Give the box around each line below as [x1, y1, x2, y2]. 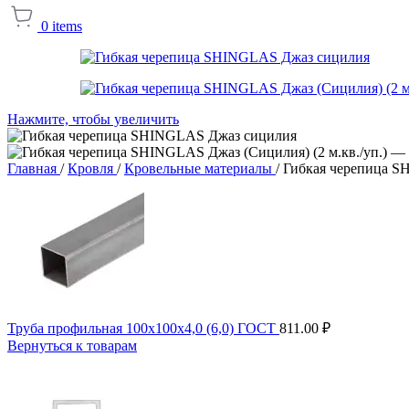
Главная [7, 160, 60, 176]
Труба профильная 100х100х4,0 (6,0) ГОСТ [7, 320, 279, 336]
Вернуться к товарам [7, 337, 137, 353]
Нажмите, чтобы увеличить [7, 110, 179, 127]
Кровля [68, 160, 117, 176]
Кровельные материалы [124, 160, 276, 176]
